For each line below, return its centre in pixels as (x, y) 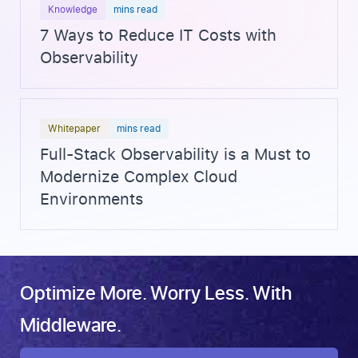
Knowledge (73, 10)
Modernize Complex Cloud (139, 177)
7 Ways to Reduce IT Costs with (158, 36)
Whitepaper (74, 129)
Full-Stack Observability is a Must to (175, 155)
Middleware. (71, 324)
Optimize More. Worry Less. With (156, 292)
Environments (91, 199)
